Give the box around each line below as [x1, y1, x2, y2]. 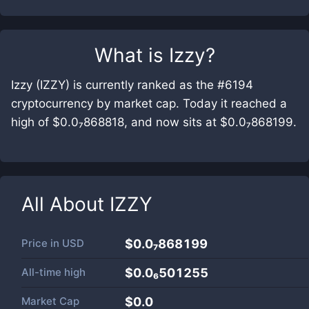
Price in [21, 237, 62, 250]
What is [94, 43, 169, 67]
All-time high [21, 266, 86, 279]
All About [21, 192, 110, 216]
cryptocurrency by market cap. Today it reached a [11, 97, 287, 110]
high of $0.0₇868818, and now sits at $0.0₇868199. [11, 115, 297, 129]
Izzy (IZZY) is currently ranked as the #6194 [11, 78, 253, 92]
